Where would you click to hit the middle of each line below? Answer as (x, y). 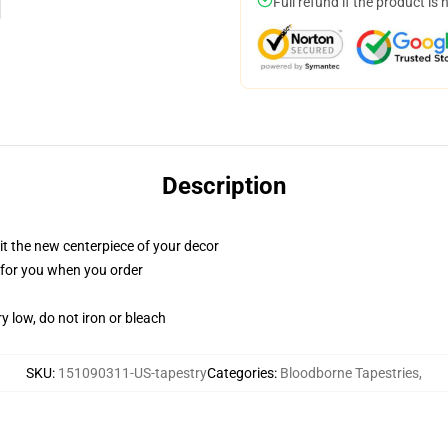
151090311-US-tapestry (132, 373)
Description (224, 186)
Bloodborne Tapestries (349, 373)
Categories (240, 373)
